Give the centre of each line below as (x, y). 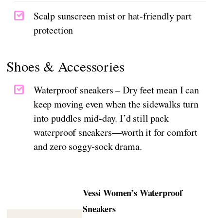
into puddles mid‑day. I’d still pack (101, 118)
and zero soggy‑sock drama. (88, 146)
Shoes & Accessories (65, 66)
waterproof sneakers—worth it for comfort (116, 132)
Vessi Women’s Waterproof (133, 193)
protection (54, 30)
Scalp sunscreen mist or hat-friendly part (113, 16)
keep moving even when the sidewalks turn (116, 104)
